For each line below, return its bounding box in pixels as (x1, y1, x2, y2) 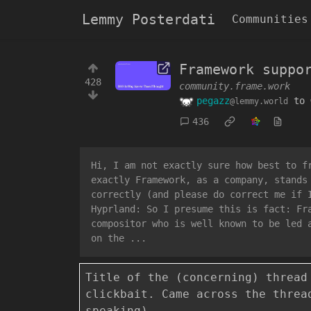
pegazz (196, 95, 230, 106)
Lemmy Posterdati (82, 11, 215, 28)
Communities (232, 12, 308, 26)
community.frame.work (179, 81, 290, 92)
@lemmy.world (230, 96, 288, 106)
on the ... (91, 232, 146, 244)
